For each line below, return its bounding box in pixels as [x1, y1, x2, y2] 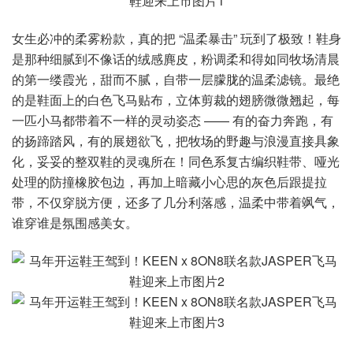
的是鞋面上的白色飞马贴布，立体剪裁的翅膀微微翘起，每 [12, 90, 340, 109]
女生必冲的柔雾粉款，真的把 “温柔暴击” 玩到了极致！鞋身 [12, 28, 341, 47]
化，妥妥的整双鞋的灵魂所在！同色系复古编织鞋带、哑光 [12, 151, 340, 170]
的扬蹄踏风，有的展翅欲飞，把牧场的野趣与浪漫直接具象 [12, 131, 340, 150]
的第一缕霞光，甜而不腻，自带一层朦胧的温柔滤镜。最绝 [12, 69, 340, 88]
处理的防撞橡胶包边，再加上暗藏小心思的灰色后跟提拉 [12, 172, 327, 191]
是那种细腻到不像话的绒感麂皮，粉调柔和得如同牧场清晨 [12, 49, 340, 68]
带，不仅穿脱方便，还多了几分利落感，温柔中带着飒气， [12, 192, 340, 211]
